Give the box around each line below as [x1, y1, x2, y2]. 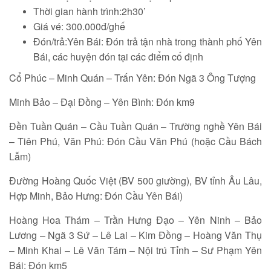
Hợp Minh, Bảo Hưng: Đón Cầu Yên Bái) [9, 189, 183, 203]
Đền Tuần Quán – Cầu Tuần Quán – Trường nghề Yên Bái [9, 119, 262, 133]
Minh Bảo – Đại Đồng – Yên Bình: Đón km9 [9, 95, 195, 109]
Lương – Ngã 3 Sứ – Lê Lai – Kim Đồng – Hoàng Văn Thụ [9, 228, 262, 242]
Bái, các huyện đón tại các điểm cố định [33, 50, 203, 64]
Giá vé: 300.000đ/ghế [33, 19, 128, 33]
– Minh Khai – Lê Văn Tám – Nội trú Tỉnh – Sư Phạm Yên [9, 243, 262, 257]
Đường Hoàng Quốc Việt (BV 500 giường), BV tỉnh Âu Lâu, [9, 174, 262, 188]
